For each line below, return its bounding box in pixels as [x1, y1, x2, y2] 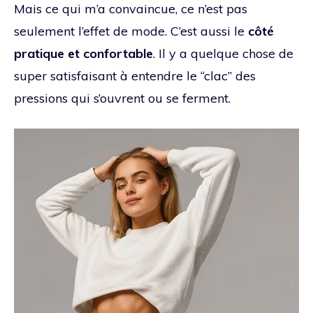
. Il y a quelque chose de [153, 45, 293, 61]
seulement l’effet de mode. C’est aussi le [14, 22, 248, 39]
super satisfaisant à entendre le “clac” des [14, 67, 256, 84]
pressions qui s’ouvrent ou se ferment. [14, 89, 231, 106]
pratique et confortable [14, 45, 153, 61]
